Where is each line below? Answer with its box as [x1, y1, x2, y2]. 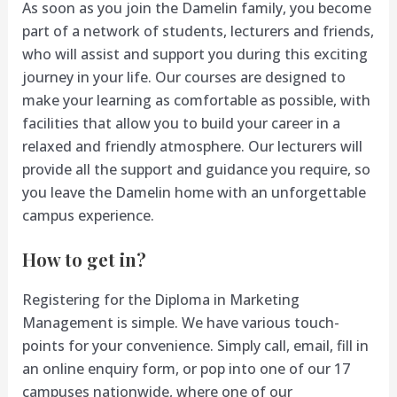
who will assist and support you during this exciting [21, 43, 368, 64]
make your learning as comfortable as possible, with [21, 90, 370, 110]
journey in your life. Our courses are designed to [21, 66, 346, 87]
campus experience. [21, 205, 154, 225]
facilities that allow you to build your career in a [21, 113, 340, 133]
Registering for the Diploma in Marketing [21, 290, 300, 310]
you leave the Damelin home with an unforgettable [21, 182, 366, 202]
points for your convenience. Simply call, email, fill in [21, 336, 369, 356]
